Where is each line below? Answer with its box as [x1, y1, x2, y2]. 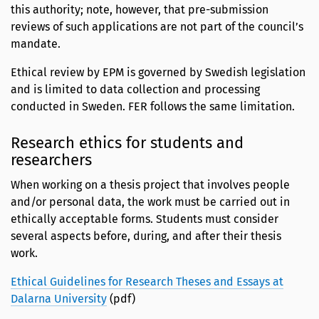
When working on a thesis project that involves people [11, 177, 290, 192]
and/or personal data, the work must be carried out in [11, 194, 290, 209]
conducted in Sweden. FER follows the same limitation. [11, 100, 295, 114]
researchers [11, 150, 92, 169]
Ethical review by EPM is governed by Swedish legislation [11, 66, 305, 80]
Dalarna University [11, 291, 107, 305]
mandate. [11, 37, 61, 51]
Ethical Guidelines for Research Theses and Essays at [11, 274, 283, 288]
